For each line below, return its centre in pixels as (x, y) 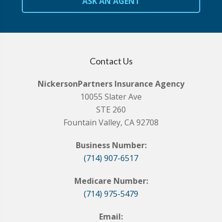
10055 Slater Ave (111, 97)
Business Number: (111, 145)
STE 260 (111, 110)
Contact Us (111, 61)
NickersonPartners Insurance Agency (111, 84)
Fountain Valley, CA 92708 (111, 123)
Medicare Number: (111, 181)
